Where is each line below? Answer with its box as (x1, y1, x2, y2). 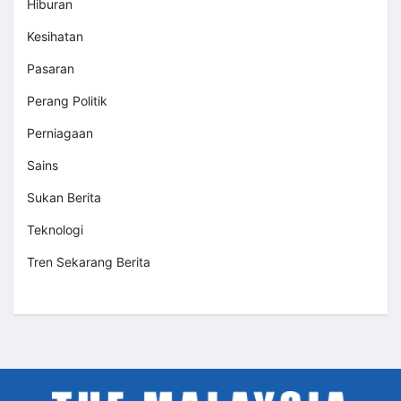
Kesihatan (27, 29, 83, 45)
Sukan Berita (27, 190, 101, 206)
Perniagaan (27, 125, 93, 141)
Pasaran (27, 61, 74, 77)
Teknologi (27, 222, 83, 238)
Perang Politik (27, 93, 107, 109)
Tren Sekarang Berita (27, 254, 150, 270)
